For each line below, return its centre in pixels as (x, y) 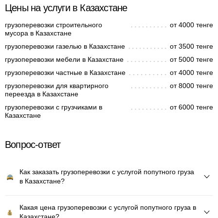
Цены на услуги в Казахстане (66, 8)
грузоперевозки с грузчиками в (54, 107)
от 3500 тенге (191, 46)
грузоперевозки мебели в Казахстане (64, 59)
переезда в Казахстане (42, 94)
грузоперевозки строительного (54, 25)
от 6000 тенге (191, 107)
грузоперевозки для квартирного (57, 86)
